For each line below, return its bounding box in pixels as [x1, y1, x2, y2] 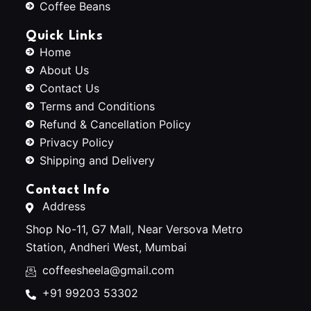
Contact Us [39, 81, 99, 95]
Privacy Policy [39, 135, 114, 149]
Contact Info [25, 183, 110, 196]
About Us [39, 62, 89, 77]
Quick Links [25, 29, 103, 42]
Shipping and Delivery [39, 153, 155, 167]
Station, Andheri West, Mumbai [25, 239, 187, 254]
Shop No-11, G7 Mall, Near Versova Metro [25, 221, 243, 236]
